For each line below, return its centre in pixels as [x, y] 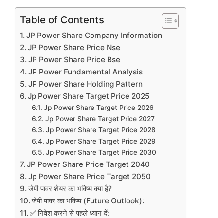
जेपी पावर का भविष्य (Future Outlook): [88, 201]
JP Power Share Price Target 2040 [89, 164]
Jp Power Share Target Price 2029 [100, 141]
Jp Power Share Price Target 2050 [90, 177]
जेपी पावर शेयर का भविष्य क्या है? [70, 189]
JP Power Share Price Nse [74, 48]
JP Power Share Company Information [94, 36]
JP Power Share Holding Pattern [86, 84]
